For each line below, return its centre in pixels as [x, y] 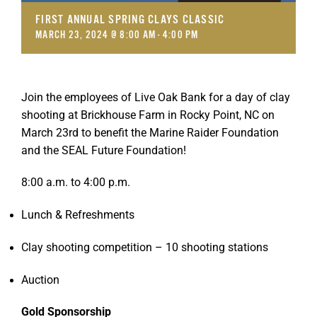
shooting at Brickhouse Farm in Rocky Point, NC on [148, 115]
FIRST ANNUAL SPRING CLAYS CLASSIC [130, 19]
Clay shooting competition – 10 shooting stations [145, 248]
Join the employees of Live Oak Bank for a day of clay [156, 98]
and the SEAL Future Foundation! [104, 151]
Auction [40, 280]
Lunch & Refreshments [78, 215]
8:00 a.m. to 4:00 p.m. [76, 183]
